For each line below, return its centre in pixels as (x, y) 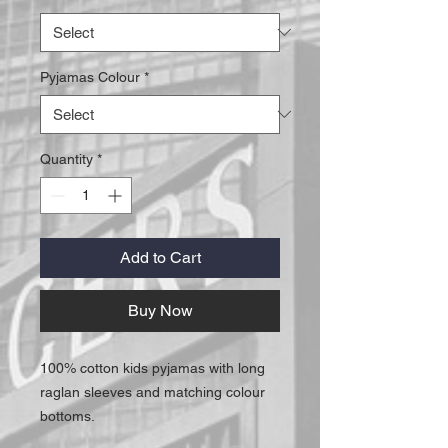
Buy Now (160, 310)
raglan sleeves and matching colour (152, 391)
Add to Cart (160, 257)
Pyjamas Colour (90, 76)
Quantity (66, 158)
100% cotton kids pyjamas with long (152, 367)
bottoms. (67, 415)
